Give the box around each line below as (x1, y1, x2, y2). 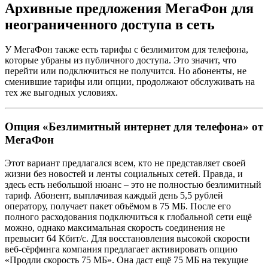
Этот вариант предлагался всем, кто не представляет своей (5, 157, 246, 168)
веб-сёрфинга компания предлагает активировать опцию (5, 243, 237, 254)
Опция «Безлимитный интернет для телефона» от (5, 120, 263, 133)
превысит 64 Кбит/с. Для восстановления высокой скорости (5, 233, 250, 243)
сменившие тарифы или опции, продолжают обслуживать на (5, 77, 255, 87)
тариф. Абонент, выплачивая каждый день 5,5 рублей (5, 190, 223, 200)
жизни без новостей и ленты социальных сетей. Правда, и (5, 168, 243, 179)
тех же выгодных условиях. (5, 87, 118, 98)
